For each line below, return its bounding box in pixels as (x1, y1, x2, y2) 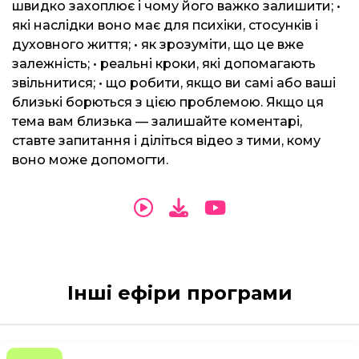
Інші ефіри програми (67, 281, 292, 305)
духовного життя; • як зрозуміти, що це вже (12, 37, 304, 52)
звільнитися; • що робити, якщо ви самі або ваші (12, 75, 336, 91)
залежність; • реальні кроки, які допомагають (12, 56, 316, 71)
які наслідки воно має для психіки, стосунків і (12, 18, 318, 33)
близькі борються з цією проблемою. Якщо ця (12, 95, 324, 110)
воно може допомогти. (12, 152, 168, 167)
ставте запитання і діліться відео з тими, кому (12, 133, 321, 148)
